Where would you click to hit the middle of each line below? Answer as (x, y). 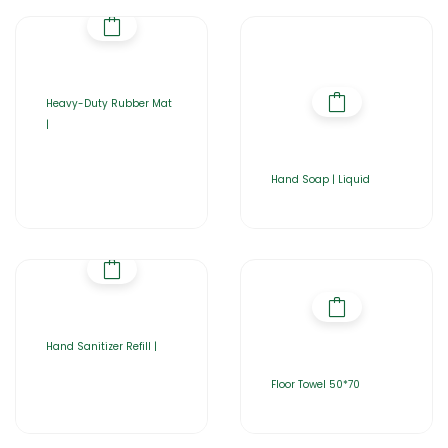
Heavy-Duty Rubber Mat (109, 103)
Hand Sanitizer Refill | (101, 346)
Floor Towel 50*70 (315, 384)
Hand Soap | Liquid (320, 179)
